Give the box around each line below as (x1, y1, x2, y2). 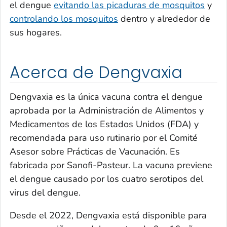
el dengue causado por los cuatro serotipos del (10, 172, 203, 185)
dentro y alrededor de (118, 13, 210, 25)
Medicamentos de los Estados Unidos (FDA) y (10, 118, 199, 130)
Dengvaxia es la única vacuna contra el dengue (10, 90, 203, 103)
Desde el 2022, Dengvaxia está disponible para (10, 209, 207, 221)
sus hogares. (10, 26, 62, 39)
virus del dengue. (10, 186, 81, 199)
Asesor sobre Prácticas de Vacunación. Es (10, 145, 180, 158)
